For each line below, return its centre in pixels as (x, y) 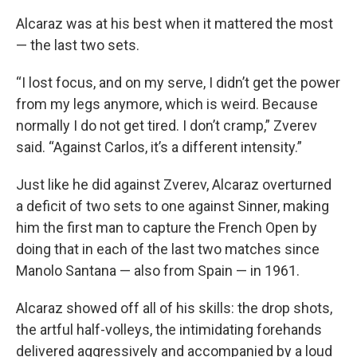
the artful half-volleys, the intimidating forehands (169, 330)
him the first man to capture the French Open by (167, 228)
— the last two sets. (78, 45)
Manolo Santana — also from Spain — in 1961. (158, 271)
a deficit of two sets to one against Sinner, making (173, 206)
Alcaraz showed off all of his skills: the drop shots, (174, 308)
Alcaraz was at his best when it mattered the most (175, 24)
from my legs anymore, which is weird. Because (167, 104)
